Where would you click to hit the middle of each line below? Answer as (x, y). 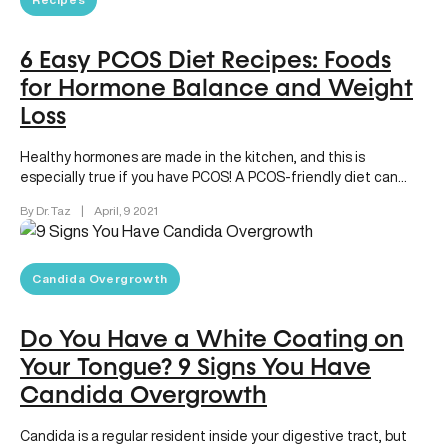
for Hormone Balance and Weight (216, 88)
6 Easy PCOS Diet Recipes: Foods (205, 60)
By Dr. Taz (46, 210)
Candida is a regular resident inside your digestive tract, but (213, 435)
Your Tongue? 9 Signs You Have (195, 367)
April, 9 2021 (126, 210)
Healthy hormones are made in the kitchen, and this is (192, 156)
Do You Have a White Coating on (212, 339)
